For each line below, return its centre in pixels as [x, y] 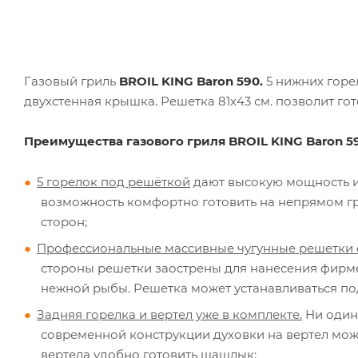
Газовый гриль [72, 81]
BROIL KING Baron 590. [191, 81]
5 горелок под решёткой [113, 181]
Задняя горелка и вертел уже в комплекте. [169, 314]
